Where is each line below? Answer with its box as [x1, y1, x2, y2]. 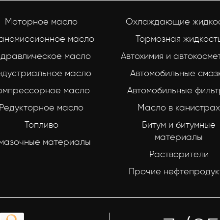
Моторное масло [5, 16, 78, 27]
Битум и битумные [142, 119, 216, 130]
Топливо [24, 119, 58, 130]
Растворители [149, 149, 209, 160]
